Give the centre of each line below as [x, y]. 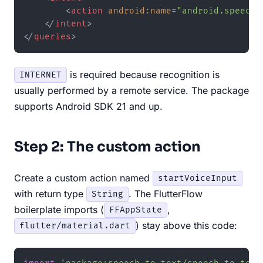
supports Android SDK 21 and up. [88, 106]
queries [53, 36]
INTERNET [41, 75]
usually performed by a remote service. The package [131, 90]
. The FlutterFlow [166, 193]
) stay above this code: [186, 225]
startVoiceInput [198, 178]
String [107, 194]
